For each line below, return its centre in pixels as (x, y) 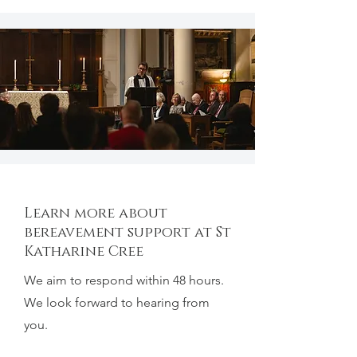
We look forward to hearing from (117, 302)
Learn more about (96, 214)
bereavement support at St (127, 233)
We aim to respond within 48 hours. (124, 280)
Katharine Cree (84, 252)
